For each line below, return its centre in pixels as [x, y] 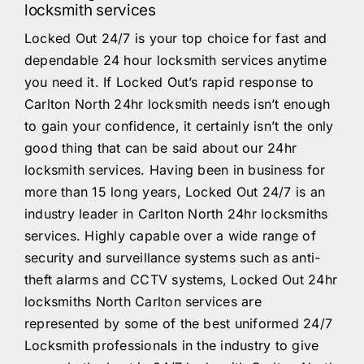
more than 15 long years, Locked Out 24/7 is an [175, 192]
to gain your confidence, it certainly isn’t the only [179, 126]
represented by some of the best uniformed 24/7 [179, 323]
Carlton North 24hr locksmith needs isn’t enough [178, 104]
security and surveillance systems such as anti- [173, 258]
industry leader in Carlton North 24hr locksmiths [176, 214]
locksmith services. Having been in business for [175, 170]
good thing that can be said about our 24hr [161, 148]
